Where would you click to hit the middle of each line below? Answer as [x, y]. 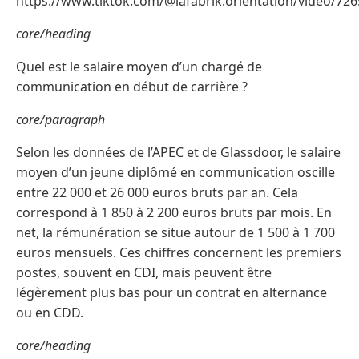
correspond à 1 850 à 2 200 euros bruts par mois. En [174, 212]
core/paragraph [61, 119]
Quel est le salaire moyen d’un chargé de [139, 66]
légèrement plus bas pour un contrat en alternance [171, 292]
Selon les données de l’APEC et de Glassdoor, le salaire [178, 152]
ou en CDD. [50, 312]
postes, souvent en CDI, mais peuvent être [144, 272]
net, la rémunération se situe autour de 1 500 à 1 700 [175, 232]
